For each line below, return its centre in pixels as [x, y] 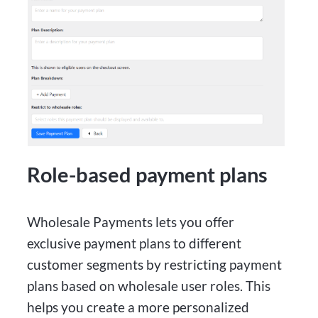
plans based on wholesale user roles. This [149, 285]
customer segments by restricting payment [155, 264]
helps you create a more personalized [138, 307]
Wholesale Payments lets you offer [131, 221]
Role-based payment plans [148, 175]
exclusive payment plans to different [135, 243]
